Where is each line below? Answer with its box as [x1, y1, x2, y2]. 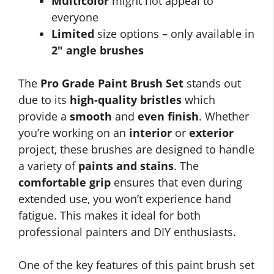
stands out [183, 76, 241, 91]
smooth [70, 109, 112, 124]
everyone [51, 10, 98, 25]
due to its [18, 92, 70, 108]
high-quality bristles [70, 92, 182, 108]
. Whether [199, 109, 249, 124]
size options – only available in [94, 26, 254, 42]
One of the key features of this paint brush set [18, 257, 254, 273]
